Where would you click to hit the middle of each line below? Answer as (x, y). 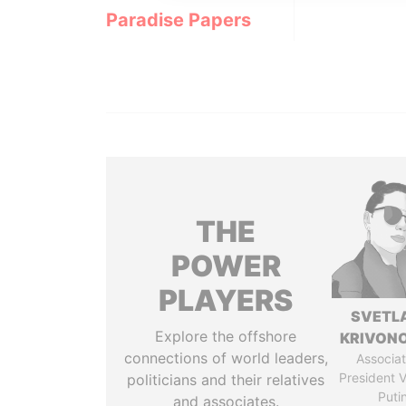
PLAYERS (226, 300)
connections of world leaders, (226, 358)
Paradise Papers (179, 20)
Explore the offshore (226, 336)
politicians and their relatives (226, 380)
